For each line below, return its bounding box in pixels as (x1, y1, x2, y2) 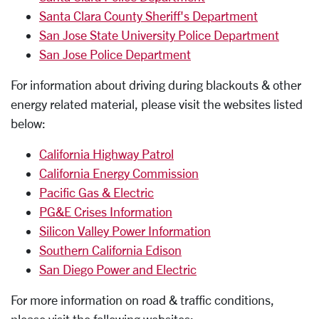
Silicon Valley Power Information (39, 224, 211, 238)
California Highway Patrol (39, 147, 174, 161)
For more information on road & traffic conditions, (11, 293, 274, 307)
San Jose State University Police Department (39, 28, 279, 42)
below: (11, 116, 46, 130)
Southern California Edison (39, 243, 182, 257)
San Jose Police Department (39, 47, 191, 61)
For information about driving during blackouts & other (11, 78, 301, 92)
